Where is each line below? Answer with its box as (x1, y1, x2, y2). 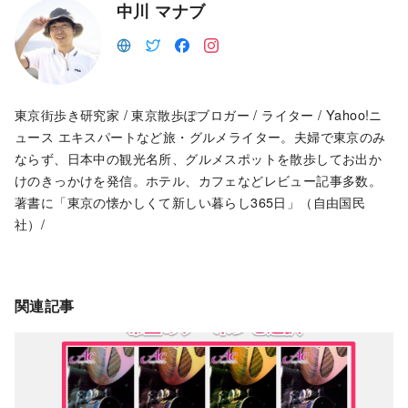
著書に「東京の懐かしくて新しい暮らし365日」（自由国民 (15, 192, 366, 212)
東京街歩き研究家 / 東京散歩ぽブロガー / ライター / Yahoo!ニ (15, 105, 382, 125)
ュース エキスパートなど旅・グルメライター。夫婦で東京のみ (15, 127, 386, 147)
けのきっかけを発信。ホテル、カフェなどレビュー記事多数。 (15, 170, 382, 190)
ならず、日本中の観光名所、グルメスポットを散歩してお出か (15, 148, 382, 168)
